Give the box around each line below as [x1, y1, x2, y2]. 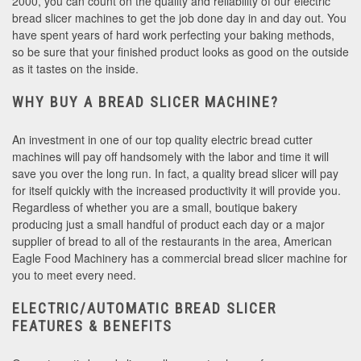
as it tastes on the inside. [12, 60, 139, 77]
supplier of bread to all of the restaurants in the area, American [12, 233, 332, 250]
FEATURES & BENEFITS [12, 317, 172, 335]
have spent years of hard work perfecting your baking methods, [12, 27, 334, 44]
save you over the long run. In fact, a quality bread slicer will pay [12, 165, 338, 182]
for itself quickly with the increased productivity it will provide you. [12, 182, 341, 199]
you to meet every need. [12, 267, 136, 284]
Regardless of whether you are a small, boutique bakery [12, 199, 297, 216]
